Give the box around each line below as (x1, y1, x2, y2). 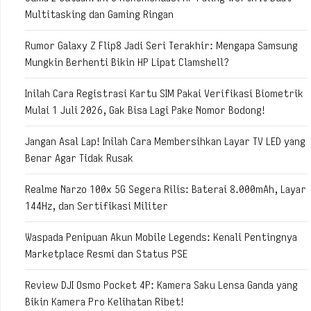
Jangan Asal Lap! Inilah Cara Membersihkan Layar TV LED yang (25, 135, 305, 148)
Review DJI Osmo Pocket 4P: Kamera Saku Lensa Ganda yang (25, 278, 298, 292)
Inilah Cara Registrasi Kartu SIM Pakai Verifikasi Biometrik (25, 87, 303, 100)
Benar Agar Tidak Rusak (25, 151, 133, 165)
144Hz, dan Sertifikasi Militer (25, 199, 168, 212)
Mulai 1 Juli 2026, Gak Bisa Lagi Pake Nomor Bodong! (25, 103, 265, 117)
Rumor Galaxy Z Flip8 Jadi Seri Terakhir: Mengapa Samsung (25, 39, 298, 52)
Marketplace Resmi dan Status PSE (25, 247, 187, 260)
